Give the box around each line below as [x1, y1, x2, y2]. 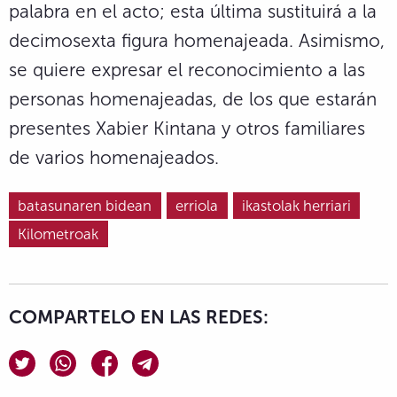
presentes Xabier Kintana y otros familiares [9, 117, 365, 140]
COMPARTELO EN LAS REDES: [9, 305, 269, 328]
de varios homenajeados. [9, 146, 219, 169]
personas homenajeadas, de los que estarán [9, 88, 377, 111]
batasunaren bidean [18, 197, 152, 215]
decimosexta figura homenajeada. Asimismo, [9, 29, 385, 52]
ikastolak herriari [241, 197, 351, 215]
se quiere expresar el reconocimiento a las [9, 58, 365, 82]
